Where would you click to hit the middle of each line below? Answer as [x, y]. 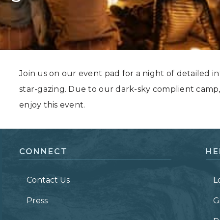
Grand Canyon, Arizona [75, 17]
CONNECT [43, 151]
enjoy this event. [52, 105]
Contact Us [48, 180]
